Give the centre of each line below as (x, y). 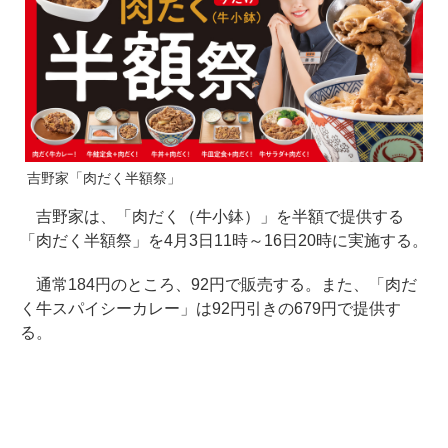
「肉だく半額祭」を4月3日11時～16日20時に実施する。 (224, 240)
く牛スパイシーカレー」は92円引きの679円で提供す (210, 308)
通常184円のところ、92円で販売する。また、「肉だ (218, 284)
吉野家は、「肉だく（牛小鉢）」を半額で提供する (212, 216)
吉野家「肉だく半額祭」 (104, 177)
